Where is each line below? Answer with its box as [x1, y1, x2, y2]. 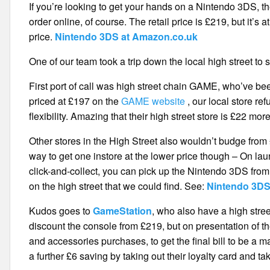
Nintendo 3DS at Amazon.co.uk [55, 30, 198, 43]
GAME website [121, 94, 186, 108]
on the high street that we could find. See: [29, 179, 207, 193]
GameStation [93, 204, 152, 218]
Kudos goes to [29, 204, 93, 218]
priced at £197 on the [29, 94, 122, 108]
